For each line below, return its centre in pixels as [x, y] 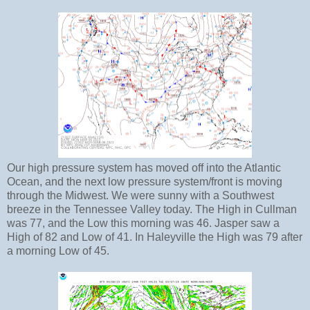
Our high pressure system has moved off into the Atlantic [144, 168]
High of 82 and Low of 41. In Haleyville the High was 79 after [155, 237]
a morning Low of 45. [60, 251]
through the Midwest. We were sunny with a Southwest [140, 196]
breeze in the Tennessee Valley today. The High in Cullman [152, 210]
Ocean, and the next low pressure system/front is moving [145, 182]
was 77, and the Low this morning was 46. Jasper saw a [143, 224]
